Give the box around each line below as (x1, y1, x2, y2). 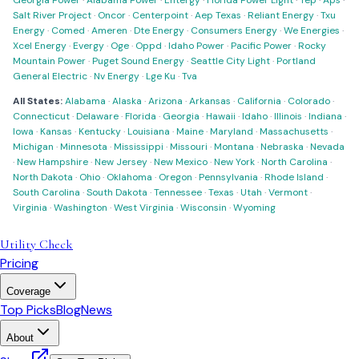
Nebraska (260, 140, 304, 153)
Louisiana (127, 125, 170, 138)
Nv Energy (94, 70, 139, 83)
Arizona (148, 95, 183, 107)
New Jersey (95, 155, 147, 168)
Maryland (210, 125, 253, 138)
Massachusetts (260, 125, 329, 138)
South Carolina (13, 186, 80, 199)
